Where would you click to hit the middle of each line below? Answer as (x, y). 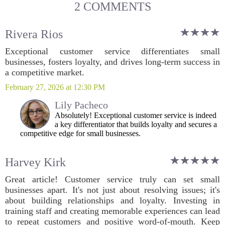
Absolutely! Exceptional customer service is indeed (136, 115)
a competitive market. (45, 72)
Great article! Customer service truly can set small (113, 179)
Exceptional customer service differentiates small (113, 51)
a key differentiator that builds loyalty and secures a (136, 124)
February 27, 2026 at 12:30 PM (55, 87)
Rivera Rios (34, 34)
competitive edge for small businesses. (80, 133)
